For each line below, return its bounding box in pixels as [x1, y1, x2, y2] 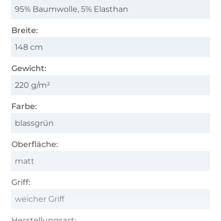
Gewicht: [11, 63, 47, 73]
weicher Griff [15, 194, 65, 204]
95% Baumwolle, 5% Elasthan [15, 4, 129, 14]
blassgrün [15, 118, 54, 128]
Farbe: [11, 101, 37, 111]
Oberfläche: [11, 139, 59, 149]
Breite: [11, 25, 38, 35]
